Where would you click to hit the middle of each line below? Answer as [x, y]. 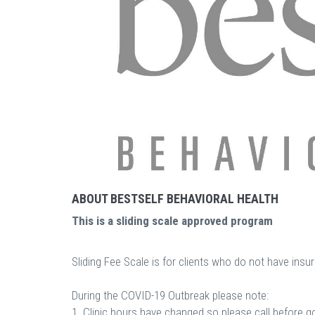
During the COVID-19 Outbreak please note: [170, 295]
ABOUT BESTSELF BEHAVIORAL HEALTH [175, 199]
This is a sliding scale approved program [172, 221]
